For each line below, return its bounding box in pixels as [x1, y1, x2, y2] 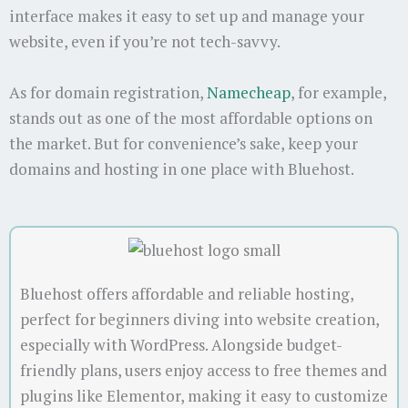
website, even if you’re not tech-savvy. [9, 31, 283, 53]
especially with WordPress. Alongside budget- [20, 334, 342, 356]
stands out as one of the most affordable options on [9, 107, 372, 129]
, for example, [291, 82, 386, 104]
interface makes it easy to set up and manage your [9, 5, 364, 27]
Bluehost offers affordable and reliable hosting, [20, 283, 353, 305]
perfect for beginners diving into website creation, [20, 309, 379, 331]
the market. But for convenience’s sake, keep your [9, 133, 358, 155]
